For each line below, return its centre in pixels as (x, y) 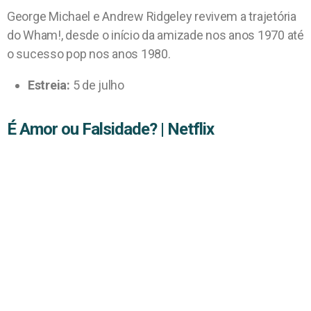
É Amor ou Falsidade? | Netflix (111, 129)
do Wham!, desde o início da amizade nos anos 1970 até (155, 35)
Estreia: (49, 85)
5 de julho (97, 85)
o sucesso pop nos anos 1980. (89, 53)
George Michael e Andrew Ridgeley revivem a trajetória (152, 16)
